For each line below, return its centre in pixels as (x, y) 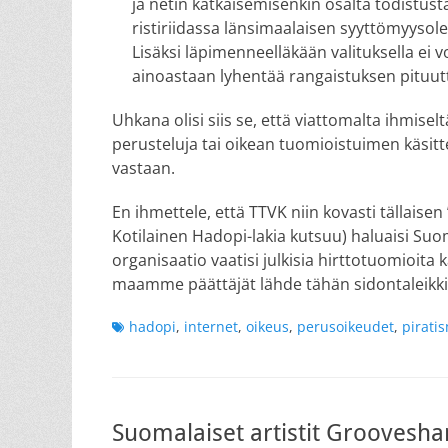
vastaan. (143, 168)
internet (211, 326)
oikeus (267, 326)
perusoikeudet (345, 326)
